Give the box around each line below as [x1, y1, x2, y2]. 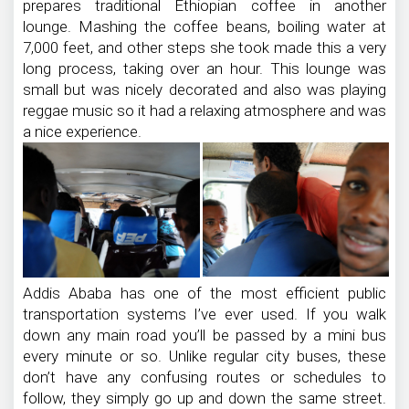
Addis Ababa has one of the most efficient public [23, 283, 386, 302]
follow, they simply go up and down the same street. [23, 388, 386, 407]
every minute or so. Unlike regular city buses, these [23, 346, 386, 365]
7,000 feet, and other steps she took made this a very [23, 37, 386, 57]
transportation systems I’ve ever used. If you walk [23, 304, 386, 323]
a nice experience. [23, 121, 142, 141]
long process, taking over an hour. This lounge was [23, 58, 386, 78]
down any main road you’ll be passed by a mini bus [23, 325, 386, 344]
